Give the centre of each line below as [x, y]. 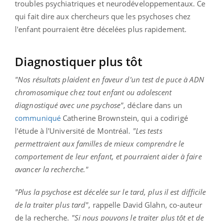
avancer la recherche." [52, 169]
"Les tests [147, 130]
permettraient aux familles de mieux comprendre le [99, 143]
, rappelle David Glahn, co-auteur [145, 204]
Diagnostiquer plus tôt [78, 61]
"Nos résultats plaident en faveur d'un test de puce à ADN [110, 79]
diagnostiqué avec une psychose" [69, 105]
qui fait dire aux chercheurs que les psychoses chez [103, 16]
